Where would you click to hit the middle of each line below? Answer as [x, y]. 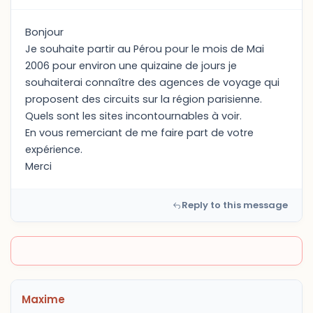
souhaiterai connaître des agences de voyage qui [152, 82]
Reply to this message [235, 205]
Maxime [43, 299]
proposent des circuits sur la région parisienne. [144, 99]
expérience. [54, 150]
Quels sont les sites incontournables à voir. [133, 116]
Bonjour [44, 32]
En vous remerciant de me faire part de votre [139, 133]
